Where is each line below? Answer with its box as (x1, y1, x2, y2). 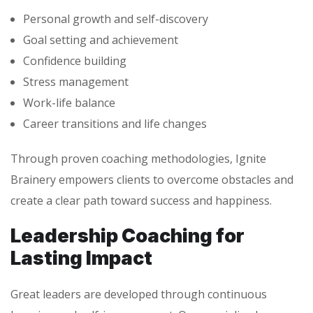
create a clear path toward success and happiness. (10, 193, 272, 208)
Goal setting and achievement (23, 32, 178, 48)
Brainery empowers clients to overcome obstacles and (10, 172, 293, 187)
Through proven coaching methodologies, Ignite (10, 151, 266, 166)
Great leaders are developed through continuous (10, 286, 267, 302)
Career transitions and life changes (23, 116, 207, 131)
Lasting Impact (10, 247, 152, 270)
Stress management (23, 74, 129, 89)
